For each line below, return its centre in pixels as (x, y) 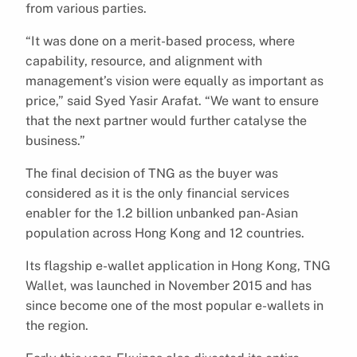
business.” (55, 140)
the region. (57, 325)
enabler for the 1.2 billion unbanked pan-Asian (162, 213)
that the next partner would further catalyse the (166, 120)
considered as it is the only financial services (157, 193)
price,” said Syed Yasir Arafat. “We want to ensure (172, 100)
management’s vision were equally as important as (175, 80)
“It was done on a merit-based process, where (160, 41)
